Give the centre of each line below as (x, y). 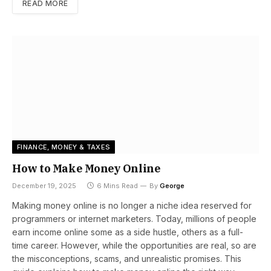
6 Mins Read (117, 186)
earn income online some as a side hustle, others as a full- (128, 232)
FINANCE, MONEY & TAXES (64, 147)
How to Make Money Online (87, 169)
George (172, 186)
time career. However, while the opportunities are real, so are (134, 246)
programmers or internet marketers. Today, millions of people (134, 219)
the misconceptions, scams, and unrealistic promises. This (127, 259)
